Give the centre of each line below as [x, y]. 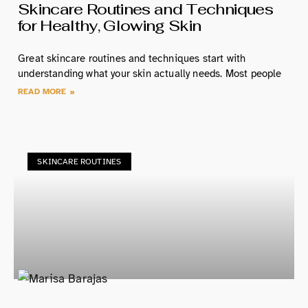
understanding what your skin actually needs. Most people [150, 73]
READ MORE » [46, 91]
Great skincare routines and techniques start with [132, 58]
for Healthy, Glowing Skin [110, 25]
